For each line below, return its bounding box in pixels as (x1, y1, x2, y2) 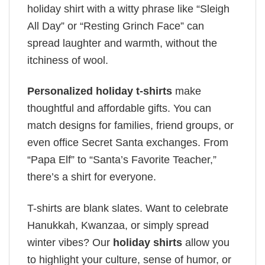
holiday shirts (113, 236, 182, 248)
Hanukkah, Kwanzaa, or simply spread (27, 219, 209, 231)
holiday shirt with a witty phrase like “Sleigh (27, 2, 230, 15)
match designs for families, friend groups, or (27, 119, 234, 132)
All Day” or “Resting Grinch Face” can (27, 20, 204, 32)
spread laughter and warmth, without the (27, 37, 217, 49)
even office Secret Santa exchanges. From (27, 137, 228, 149)
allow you (182, 236, 230, 248)
